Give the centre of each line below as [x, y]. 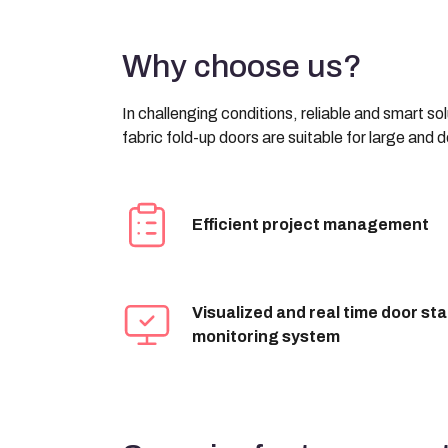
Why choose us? [242, 67]
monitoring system [266, 337]
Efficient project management [310, 225]
